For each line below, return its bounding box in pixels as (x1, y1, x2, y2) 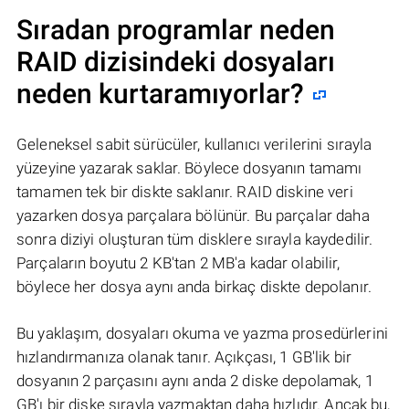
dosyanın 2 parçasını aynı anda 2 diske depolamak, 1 (16, 372, 373, 391)
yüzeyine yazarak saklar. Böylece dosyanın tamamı (16, 159, 362, 178)
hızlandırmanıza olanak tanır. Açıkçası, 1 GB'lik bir (16, 348, 351, 367)
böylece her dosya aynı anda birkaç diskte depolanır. (16, 278, 372, 297)
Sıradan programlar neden (16, 14, 335, 47)
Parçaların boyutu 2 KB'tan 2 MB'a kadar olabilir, (16, 254, 341, 273)
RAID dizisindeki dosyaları (16, 46, 335, 79)
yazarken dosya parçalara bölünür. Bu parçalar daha (16, 206, 370, 225)
